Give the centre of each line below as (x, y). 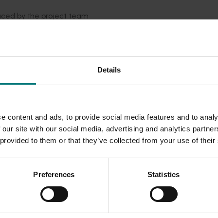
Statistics (163, 175)
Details (109, 70)
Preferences (54, 175)
